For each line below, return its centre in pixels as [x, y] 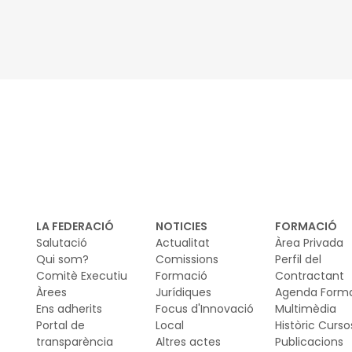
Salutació [62, 242]
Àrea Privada [309, 242]
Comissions [187, 259]
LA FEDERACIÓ [75, 226]
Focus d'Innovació [205, 308]
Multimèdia [306, 308]
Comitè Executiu [82, 275]
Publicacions [309, 341]
